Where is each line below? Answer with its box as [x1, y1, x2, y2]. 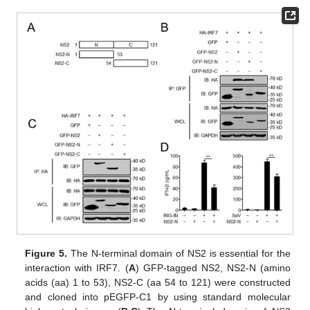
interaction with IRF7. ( [25, 262, 129, 274]
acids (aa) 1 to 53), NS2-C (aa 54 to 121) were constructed [25, 277, 291, 289]
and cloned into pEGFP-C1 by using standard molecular [25, 291, 291, 303]
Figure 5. [25, 248, 68, 259]
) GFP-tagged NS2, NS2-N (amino [135, 262, 291, 274]
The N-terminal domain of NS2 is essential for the [67, 248, 291, 259]
